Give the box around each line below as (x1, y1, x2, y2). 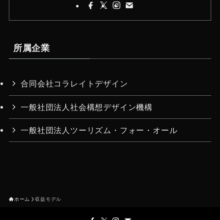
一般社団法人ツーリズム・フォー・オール (21, 125, 178, 135)
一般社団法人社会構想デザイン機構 (21, 102, 153, 111)
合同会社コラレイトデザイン (21, 79, 128, 88)
